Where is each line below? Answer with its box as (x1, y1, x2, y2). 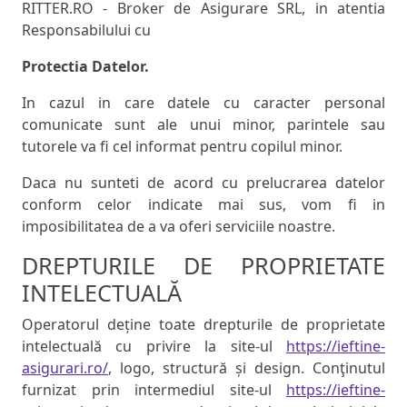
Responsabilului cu (22, 20, 151, 41)
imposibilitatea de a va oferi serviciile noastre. (22, 216, 335, 237)
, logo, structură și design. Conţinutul (108, 358, 385, 379)
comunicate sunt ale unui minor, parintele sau (22, 114, 385, 135)
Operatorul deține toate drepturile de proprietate (22, 314, 385, 335)
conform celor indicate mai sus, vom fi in (22, 194, 385, 215)
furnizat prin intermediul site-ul (22, 380, 286, 401)
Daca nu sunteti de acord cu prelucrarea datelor (22, 173, 385, 194)
